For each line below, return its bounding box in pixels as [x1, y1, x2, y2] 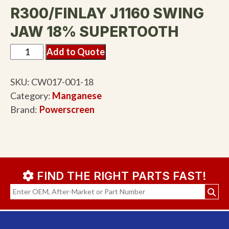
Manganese [52, 90, 102, 101]
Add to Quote [47, 46, 105, 57]
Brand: [10, 104, 37, 115]
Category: [10, 90, 52, 101]
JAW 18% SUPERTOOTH [10, 23, 178, 40]
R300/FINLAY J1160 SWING [10, 5, 204, 22]
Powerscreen [39, 104, 95, 115]
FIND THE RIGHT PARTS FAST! [34, 169, 207, 182]
